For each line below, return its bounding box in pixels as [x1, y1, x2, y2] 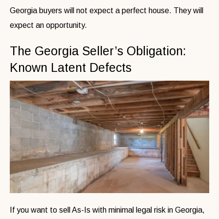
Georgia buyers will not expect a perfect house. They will [10, 6, 203, 15]
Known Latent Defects [10, 61, 131, 75]
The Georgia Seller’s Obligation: [10, 44, 186, 58]
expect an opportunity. [10, 21, 87, 30]
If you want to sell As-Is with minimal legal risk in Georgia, [10, 205, 205, 214]
